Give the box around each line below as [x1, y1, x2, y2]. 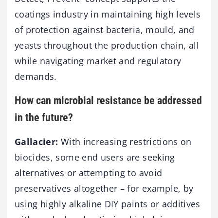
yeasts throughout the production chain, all [15, 39, 200, 51]
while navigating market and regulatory [15, 54, 182, 67]
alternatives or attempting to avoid [15, 167, 163, 179]
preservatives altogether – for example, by [15, 182, 194, 195]
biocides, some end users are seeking [15, 151, 175, 163]
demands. [15, 70, 57, 82]
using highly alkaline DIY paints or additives [15, 198, 200, 210]
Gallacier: [15, 136, 61, 148]
